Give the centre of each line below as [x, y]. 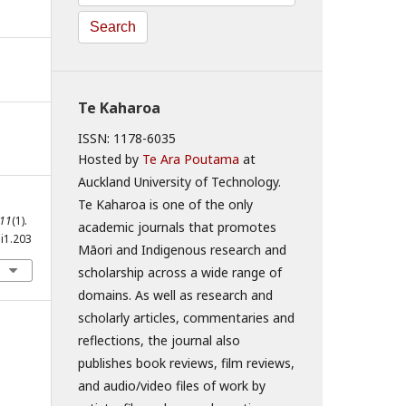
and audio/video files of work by [172, 386]
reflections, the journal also [159, 340]
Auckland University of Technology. [179, 182]
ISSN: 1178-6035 [127, 138]
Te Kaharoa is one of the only [165, 204]
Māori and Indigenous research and [182, 250]
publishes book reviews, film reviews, [186, 363]
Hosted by [110, 159]
